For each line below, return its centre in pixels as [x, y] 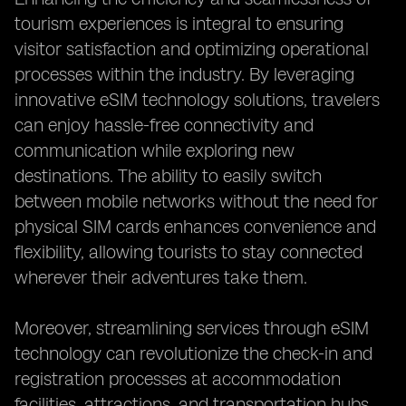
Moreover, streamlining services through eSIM [192, 328]
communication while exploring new [155, 150]
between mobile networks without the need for [196, 201]
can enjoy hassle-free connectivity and [164, 125]
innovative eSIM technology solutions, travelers [197, 100]
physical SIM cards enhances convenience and [195, 227]
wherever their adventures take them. [161, 277]
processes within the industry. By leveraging [184, 74]
